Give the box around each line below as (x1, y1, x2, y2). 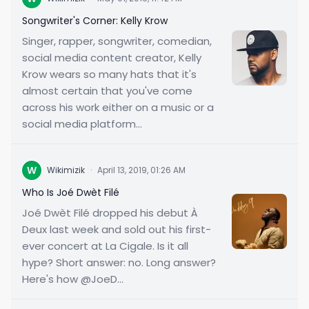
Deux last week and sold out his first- (22, 222, 211, 237)
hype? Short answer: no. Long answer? (22, 255, 216, 270)
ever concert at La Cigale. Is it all (22, 239, 188, 253)
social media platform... (22, 117, 142, 131)
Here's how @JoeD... (22, 272, 123, 286)
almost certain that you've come (22, 83, 192, 98)
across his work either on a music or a (22, 100, 214, 114)
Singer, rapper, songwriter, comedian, (22, 34, 212, 48)
